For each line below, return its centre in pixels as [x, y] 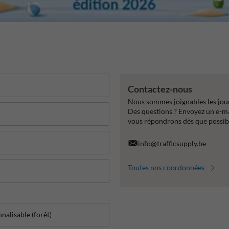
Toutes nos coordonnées [166, 168]
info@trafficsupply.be [172, 143]
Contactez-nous [160, 89]
